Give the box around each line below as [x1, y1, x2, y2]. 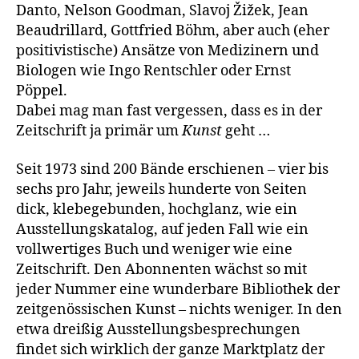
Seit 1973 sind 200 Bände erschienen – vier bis [16, 159, 329, 179]
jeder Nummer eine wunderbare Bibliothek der [16, 280, 340, 299]
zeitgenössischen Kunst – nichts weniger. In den [16, 300, 342, 319]
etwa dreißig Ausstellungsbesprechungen [16, 320, 301, 339]
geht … [222, 122, 270, 140]
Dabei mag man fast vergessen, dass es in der [16, 102, 322, 120]
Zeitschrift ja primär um [16, 122, 182, 140]
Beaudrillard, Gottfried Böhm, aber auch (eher [16, 22, 329, 40]
